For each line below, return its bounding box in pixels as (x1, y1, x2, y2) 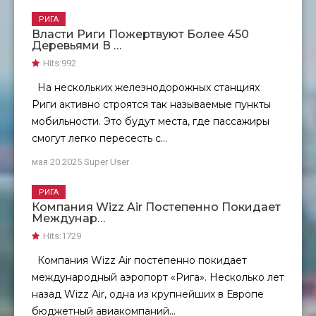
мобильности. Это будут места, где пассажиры (32, 115, 269, 128)
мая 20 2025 (32, 157, 84, 168)
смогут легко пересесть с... (32, 132, 167, 145)
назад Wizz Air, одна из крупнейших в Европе (32, 288, 264, 301)
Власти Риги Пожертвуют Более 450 (32, 28, 249, 42)
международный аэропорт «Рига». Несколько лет (32, 271, 284, 284)
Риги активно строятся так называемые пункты (32, 98, 271, 111)
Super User (84, 157, 129, 168)
